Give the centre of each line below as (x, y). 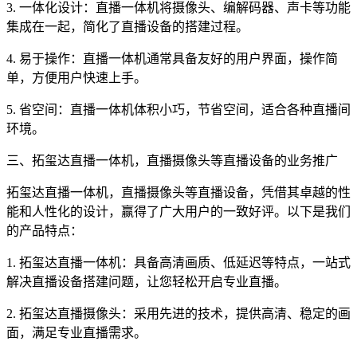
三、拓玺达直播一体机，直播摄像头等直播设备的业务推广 (172, 161)
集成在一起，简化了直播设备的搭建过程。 (127, 27)
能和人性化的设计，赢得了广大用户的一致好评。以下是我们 (178, 212)
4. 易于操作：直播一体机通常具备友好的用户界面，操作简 (172, 59)
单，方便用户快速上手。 (76, 78)
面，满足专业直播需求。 (76, 333)
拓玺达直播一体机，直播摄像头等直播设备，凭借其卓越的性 (178, 192)
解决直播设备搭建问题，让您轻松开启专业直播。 (147, 282)
